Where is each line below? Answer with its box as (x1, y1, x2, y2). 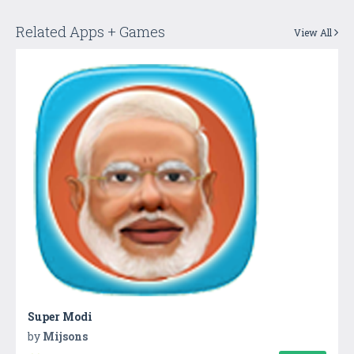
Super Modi (28, 308, 92, 324)
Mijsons (43, 328, 88, 344)
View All (294, 25, 334, 39)
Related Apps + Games (16, 21, 165, 41)
